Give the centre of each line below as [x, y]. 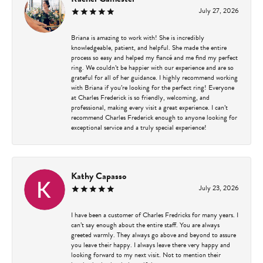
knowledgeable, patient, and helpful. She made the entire [149, 47]
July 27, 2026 [219, 10]
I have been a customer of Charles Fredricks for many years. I [155, 215]
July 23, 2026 [219, 188]
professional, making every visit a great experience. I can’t [149, 107]
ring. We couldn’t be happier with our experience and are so [152, 67]
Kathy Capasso [99, 176]
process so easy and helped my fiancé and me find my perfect [154, 57]
